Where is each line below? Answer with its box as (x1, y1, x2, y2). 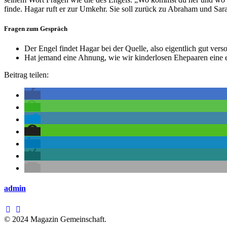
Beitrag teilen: (4, 70, 49, 80)
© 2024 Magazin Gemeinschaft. (4, 215, 106, 223)
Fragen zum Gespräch (4, 25, 67, 33)
